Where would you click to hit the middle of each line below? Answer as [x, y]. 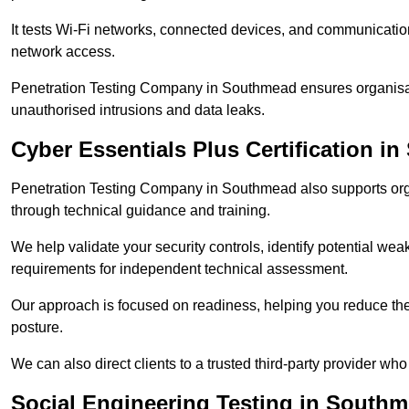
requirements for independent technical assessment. [179, 269]
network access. [63, 52]
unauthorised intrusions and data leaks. [138, 110]
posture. [37, 328]
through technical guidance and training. [141, 211]
